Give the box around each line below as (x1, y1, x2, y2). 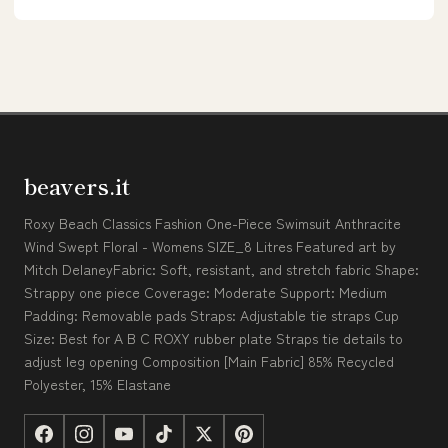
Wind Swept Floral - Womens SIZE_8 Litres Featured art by (24, 235, 396, 256)
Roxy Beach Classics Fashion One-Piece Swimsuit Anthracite (24, 212, 401, 233)
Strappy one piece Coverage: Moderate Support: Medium (24, 281, 387, 302)
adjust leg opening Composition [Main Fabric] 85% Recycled (24, 350, 394, 371)
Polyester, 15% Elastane (24, 373, 171, 394)
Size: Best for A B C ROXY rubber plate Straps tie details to (24, 327, 403, 348)
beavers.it (24, 168, 130, 201)
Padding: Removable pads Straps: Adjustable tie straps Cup (24, 304, 399, 325)
